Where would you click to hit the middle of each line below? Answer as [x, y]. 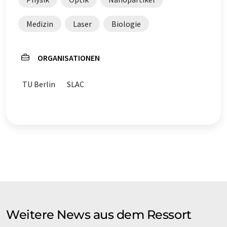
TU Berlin [39, 84]
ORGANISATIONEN [69, 58]
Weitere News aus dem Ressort [99, 215]
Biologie [126, 24]
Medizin [40, 24]
